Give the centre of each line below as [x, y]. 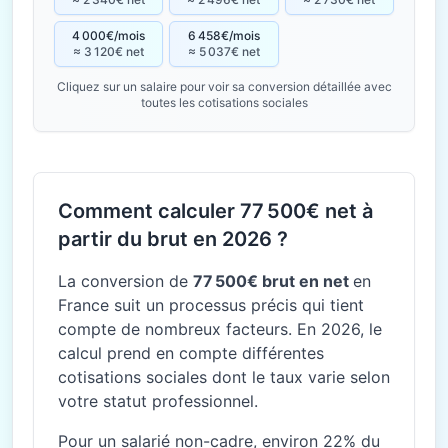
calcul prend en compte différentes [191, 353]
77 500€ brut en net [273, 281]
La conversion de [125, 281]
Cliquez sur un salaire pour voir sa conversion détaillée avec [224, 86]
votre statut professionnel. [158, 401]
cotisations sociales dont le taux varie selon [224, 377]
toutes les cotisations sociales [224, 102]
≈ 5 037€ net [223, 51]
